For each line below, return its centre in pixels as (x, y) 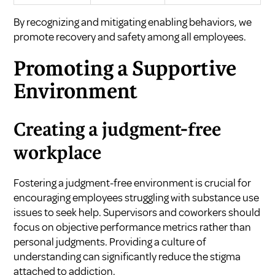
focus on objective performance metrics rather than (133, 227)
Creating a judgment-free (118, 130)
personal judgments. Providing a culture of (110, 242)
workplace (58, 154)
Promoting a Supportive (125, 70)
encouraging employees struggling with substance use (137, 197)
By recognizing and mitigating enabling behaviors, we (133, 22)
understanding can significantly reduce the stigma (127, 256)
